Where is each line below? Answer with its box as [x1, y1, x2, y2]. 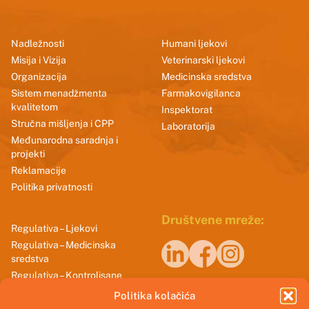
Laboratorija [161, 121, 215, 132]
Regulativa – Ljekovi [11, 223, 97, 234]
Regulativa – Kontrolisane [11, 270, 122, 281]
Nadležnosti [11, 38, 64, 49]
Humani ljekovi [161, 38, 227, 49]
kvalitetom [11, 101, 58, 112]
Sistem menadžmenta [11, 88, 107, 99]
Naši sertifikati [161, 280, 226, 291]
